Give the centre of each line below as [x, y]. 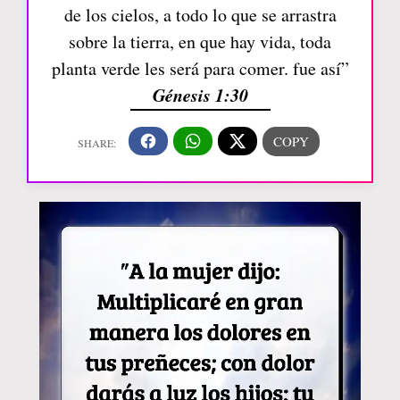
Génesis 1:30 [200, 94]
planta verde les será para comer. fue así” [200, 68]
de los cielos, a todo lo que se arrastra [200, 14]
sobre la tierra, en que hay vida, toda [200, 41]
